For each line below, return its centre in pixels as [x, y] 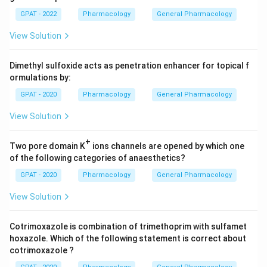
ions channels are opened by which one [167, 146]
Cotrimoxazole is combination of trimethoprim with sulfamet [128, 226]
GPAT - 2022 [38, 14]
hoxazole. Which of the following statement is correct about [128, 238]
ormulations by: [40, 77]
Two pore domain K [47, 146]
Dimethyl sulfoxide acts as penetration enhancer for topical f [129, 66]
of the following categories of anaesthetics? [97, 158]
